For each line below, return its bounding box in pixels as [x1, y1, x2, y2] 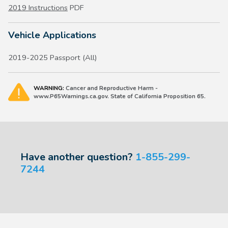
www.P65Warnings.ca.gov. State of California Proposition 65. [34, 92, 206, 101]
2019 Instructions [8, 3, 68, 13]
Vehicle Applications [8, 29, 96, 42]
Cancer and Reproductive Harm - [64, 84, 158, 93]
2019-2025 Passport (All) [8, 52, 97, 63]
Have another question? [20, 150, 135, 164]
